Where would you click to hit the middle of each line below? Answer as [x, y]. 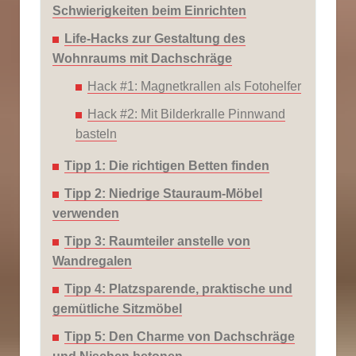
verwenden [86, 213]
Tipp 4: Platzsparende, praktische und [178, 288]
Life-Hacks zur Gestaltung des [155, 38]
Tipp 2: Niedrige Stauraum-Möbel [163, 193]
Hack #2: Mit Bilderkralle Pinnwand [186, 114]
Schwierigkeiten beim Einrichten [149, 10]
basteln [96, 133]
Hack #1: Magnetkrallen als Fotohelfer [194, 86]
